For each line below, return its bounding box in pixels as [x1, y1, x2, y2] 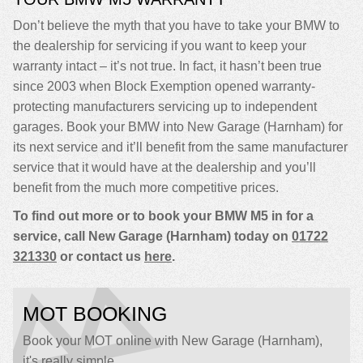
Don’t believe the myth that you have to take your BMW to [13, 19, 340, 32]
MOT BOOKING [23, 302, 167, 325]
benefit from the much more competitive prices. [13, 181, 279, 194]
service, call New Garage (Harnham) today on [13, 229, 292, 243]
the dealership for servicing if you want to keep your [13, 39, 306, 53]
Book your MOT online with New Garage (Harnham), [23, 334, 322, 348]
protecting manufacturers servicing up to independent [13, 100, 317, 113]
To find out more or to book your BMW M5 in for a [13, 209, 314, 223]
